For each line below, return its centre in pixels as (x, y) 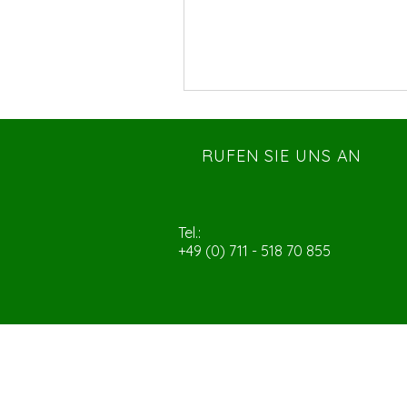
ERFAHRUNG (243, 381)
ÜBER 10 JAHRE (257, 358)
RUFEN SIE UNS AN (282, 156)
